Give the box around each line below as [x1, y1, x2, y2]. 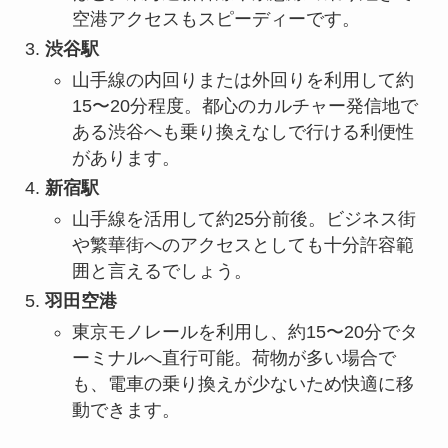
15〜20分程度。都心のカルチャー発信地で [71, 95, 418, 116]
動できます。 [71, 399, 180, 420]
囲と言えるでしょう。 [71, 260, 252, 281]
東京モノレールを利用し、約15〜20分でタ [71, 321, 418, 342]
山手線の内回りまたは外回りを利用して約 [71, 69, 414, 90]
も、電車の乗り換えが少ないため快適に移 [71, 373, 414, 394]
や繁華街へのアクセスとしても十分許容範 [71, 234, 414, 255]
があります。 [71, 147, 180, 168]
